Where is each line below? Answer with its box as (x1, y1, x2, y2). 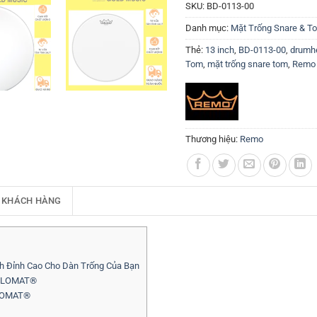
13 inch (205, 45, 234, 55)
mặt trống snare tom (207, 59, 288, 69)
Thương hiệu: (185, 134, 240, 144)
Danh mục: (185, 23, 231, 33)
